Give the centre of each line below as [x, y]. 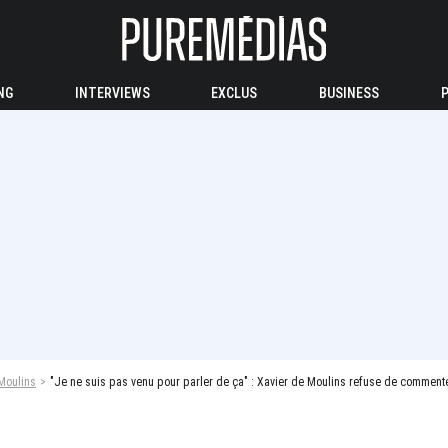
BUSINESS [349, 93]
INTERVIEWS [112, 93]
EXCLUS [234, 93]
